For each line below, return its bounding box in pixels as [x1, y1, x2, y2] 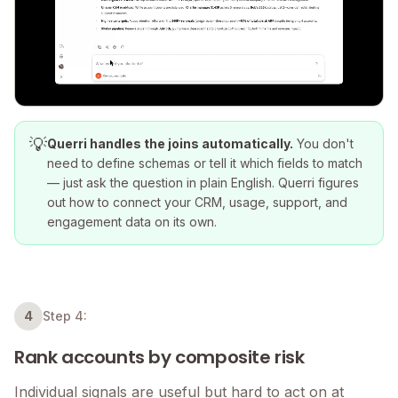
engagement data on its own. [47, 214, 217, 230]
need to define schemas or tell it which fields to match [47, 155, 362, 171]
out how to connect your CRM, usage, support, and [47, 195, 347, 211]
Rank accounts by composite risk [14, 345, 305, 370]
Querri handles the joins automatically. [47, 136, 293, 152]
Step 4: [43, 308, 87, 324]
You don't [293, 136, 354, 152]
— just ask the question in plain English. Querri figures [47, 175, 359, 191]
